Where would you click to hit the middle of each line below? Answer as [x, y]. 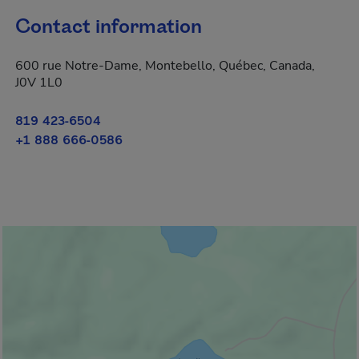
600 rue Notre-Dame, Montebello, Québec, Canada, [165, 66]
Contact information [109, 27]
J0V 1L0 [39, 83]
